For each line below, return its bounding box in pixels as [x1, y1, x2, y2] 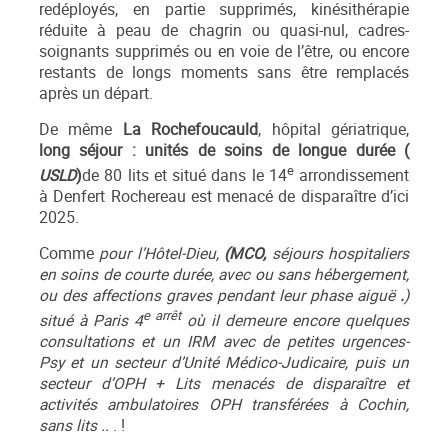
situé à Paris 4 [39, 309, 143, 331]
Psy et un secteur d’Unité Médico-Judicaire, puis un [39, 351, 409, 373]
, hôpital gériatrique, [258, 118, 410, 140]
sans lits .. [39, 414, 113, 436]
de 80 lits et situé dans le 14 [82, 164, 287, 186]
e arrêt [143, 305, 181, 324]
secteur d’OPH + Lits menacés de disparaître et [39, 372, 409, 394]
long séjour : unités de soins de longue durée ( [39, 139, 409, 161]
